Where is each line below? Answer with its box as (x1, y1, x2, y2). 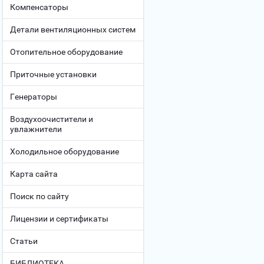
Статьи (10, 236, 38, 246)
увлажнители (10, 124, 62, 134)
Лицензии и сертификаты (10, 214, 108, 223)
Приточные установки (10, 70, 97, 79)
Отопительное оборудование (10, 47, 123, 57)
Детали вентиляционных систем (10, 25, 136, 34)
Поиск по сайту (10, 192, 69, 201)
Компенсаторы (10, 2, 68, 12)
